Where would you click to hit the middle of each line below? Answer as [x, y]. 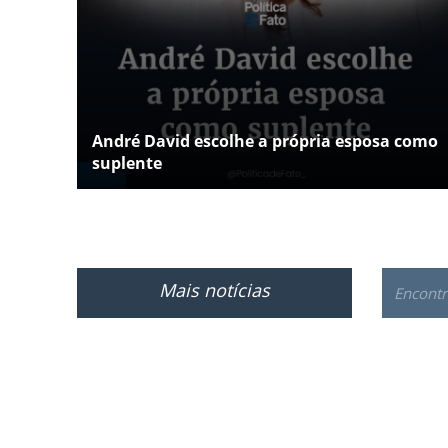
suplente [127, 162]
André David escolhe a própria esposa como [265, 140]
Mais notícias [214, 290]
